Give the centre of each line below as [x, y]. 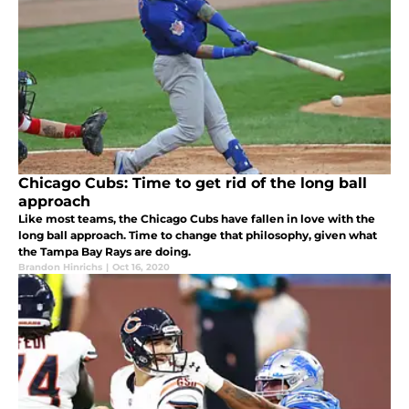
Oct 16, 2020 [141, 267]
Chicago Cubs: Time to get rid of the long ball [193, 184]
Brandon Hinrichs [60, 267]
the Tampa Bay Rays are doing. [105, 252]
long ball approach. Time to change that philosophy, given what [198, 236]
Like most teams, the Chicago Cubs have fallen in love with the [197, 219]
